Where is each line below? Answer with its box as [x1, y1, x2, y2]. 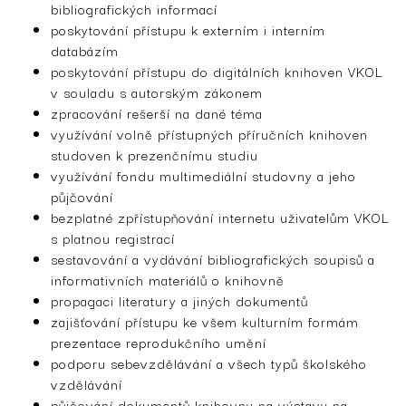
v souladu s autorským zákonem [51, 81, 263, 102]
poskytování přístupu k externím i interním [51, 18, 325, 40]
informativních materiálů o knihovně [51, 268, 285, 290]
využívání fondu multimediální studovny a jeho [51, 164, 356, 186]
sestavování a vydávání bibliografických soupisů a [51, 247, 375, 269]
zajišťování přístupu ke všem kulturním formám [51, 310, 359, 332]
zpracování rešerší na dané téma [51, 101, 263, 123]
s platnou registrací [51, 227, 175, 248]
